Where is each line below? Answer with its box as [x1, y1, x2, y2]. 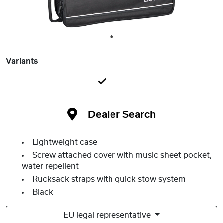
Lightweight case [32, 138, 97, 147]
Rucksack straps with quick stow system [32, 175, 186, 184]
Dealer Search [88, 110, 156, 120]
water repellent [22, 162, 79, 171]
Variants [6, 57, 38, 66]
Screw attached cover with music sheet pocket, [32, 151, 212, 160]
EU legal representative [63, 211, 153, 220]
